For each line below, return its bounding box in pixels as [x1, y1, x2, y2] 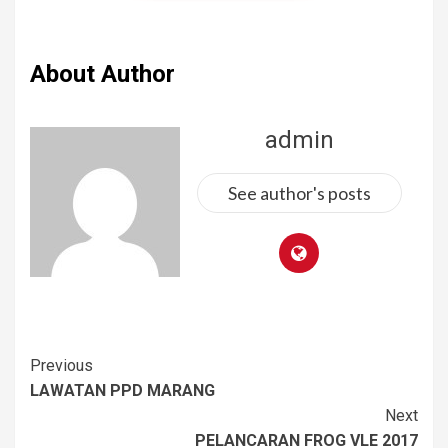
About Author [30, 60, 175, 89]
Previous [30, 356, 93, 376]
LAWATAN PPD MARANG [30, 381, 215, 401]
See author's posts [227, 182, 371, 205]
